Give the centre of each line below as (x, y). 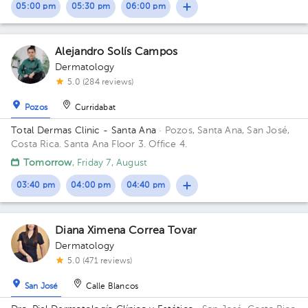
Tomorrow (48, 163)
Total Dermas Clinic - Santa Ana (84, 131)
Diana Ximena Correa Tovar (126, 231)
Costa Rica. (38, 144)
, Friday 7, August (110, 163)
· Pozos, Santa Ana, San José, (223, 131)
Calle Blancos (112, 287)
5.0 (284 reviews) (101, 82)
